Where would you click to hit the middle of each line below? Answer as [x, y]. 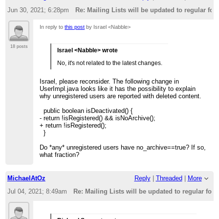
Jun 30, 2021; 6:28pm [38, 10]
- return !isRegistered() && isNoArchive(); [98, 118]
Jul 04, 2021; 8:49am [37, 191]
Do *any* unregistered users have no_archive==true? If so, [123, 147]
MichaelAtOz [26, 178]
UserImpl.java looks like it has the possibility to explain [118, 88]
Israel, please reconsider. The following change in [109, 81]
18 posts [19, 46]
